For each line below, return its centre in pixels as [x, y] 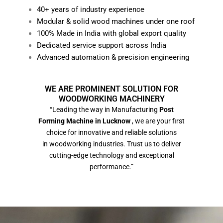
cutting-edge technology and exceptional [111, 156]
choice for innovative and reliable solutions [111, 133]
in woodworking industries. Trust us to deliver [111, 144]
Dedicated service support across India [101, 46]
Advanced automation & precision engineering [113, 57]
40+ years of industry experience [90, 10]
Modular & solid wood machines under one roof [115, 22]
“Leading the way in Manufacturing [104, 110]
